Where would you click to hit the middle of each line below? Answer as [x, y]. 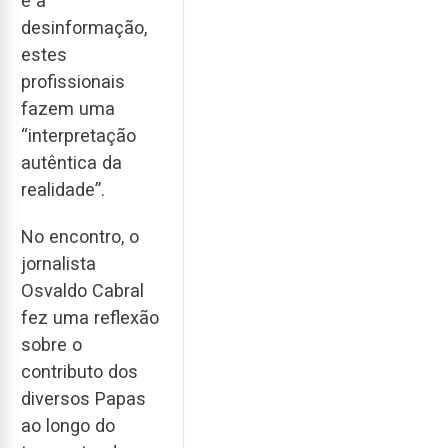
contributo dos [79, 371]
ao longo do [68, 425]
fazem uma [68, 109]
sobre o [51, 344]
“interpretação [78, 136]
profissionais [73, 82]
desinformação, [84, 28]
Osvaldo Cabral [82, 290]
